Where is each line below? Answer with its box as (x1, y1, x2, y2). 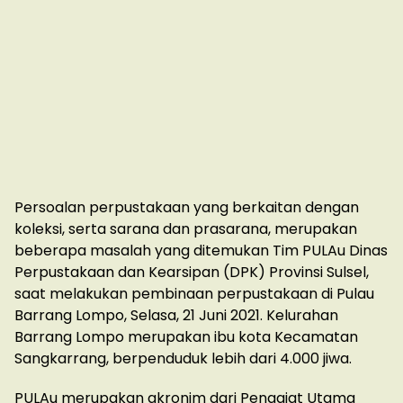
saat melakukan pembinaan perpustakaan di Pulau (14, 283, 374, 305)
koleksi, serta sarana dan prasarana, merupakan (14, 219, 357, 240)
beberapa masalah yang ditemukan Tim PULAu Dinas (14, 240, 388, 262)
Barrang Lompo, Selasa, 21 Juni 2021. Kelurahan (14, 305, 338, 327)
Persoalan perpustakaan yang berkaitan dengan (14, 197, 359, 219)
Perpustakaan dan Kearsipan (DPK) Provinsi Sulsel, (14, 262, 369, 283)
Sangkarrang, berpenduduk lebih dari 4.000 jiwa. (14, 348, 352, 370)
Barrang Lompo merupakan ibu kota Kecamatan (14, 327, 358, 348)
